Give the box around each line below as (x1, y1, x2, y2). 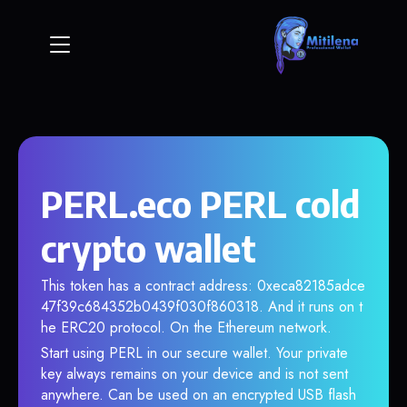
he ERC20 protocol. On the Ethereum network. (41, 317, 332, 338)
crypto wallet (41, 225, 256, 271)
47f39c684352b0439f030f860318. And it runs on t (41, 296, 362, 317)
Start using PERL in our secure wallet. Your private (41, 342, 348, 363)
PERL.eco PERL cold (41, 181, 360, 226)
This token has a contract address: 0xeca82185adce (41, 275, 365, 296)
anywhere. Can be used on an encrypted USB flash (41, 384, 356, 405)
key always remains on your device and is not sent (41, 363, 348, 384)
